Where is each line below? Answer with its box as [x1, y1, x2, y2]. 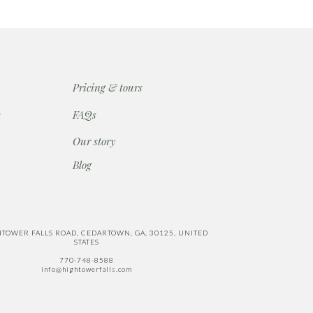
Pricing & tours [73, 80, 143, 94]
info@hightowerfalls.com [41, 265, 132, 273]
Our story [73, 134, 115, 148]
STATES [73, 238, 99, 246]
